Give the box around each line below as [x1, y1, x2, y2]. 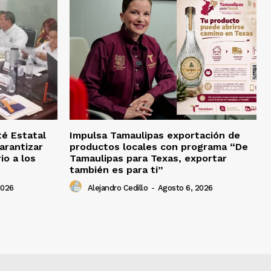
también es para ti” [70, 164, 163, 176]
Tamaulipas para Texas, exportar [70, 152, 227, 165]
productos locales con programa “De [70, 141, 248, 153]
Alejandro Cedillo [87, 183, 148, 192]
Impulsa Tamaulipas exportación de [70, 129, 240, 142]
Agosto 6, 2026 [157, 183, 213, 192]
